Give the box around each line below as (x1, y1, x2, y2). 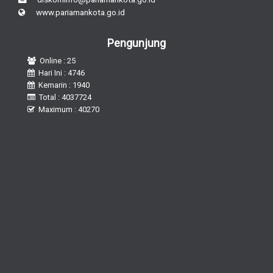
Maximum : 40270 (38, 104, 99, 114)
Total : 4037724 (39, 92, 91, 102)
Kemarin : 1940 (38, 80, 90, 90)
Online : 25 (40, 55, 76, 65)
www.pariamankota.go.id (26, 7, 125, 17)
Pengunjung (107, 36, 166, 49)
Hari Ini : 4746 (38, 68, 85, 77)
